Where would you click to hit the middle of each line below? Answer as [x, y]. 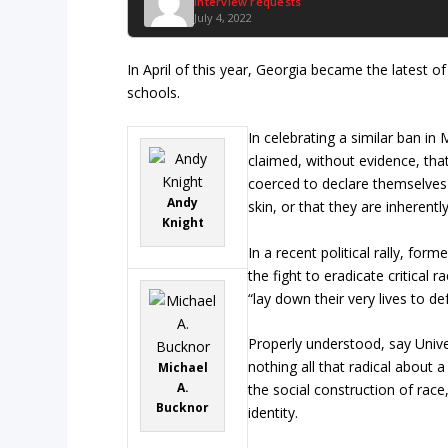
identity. [273, 413]
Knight [182, 223]
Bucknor [183, 408]
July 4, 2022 [223, 17]
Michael [182, 368]
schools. [154, 92]
